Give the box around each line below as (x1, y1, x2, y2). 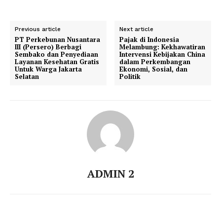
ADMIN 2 (87, 166, 134, 181)
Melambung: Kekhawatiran (119, 42, 206, 52)
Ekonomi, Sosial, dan (119, 65, 188, 74)
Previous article (15, 26, 61, 33)
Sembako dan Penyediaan (15, 50, 98, 59)
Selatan (15, 72, 39, 81)
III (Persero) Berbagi (15, 42, 81, 52)
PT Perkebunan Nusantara (15, 35, 100, 44)
